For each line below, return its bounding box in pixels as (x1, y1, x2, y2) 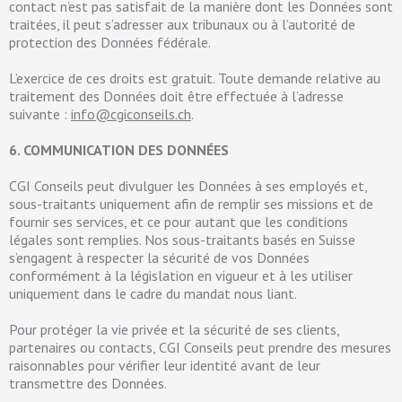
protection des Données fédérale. (9, 33, 211, 51)
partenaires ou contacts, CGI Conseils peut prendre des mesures (9, 338, 391, 356)
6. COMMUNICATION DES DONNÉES (9, 141, 229, 159)
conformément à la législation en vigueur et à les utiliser (9, 267, 353, 284)
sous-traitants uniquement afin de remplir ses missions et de (9, 195, 373, 213)
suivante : (9, 105, 71, 123)
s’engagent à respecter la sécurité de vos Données (9, 249, 310, 267)
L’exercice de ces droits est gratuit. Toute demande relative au (9, 69, 380, 87)
